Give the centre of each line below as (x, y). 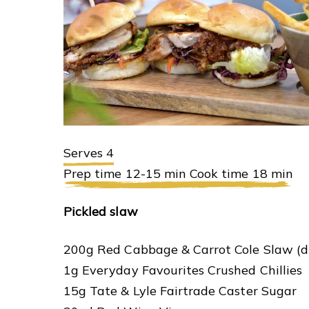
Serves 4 (89, 152)
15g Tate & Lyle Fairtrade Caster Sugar (180, 290)
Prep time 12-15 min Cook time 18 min (178, 173)
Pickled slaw (101, 211)
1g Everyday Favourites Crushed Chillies (183, 270)
